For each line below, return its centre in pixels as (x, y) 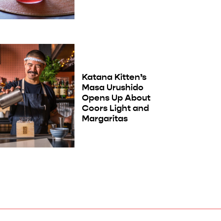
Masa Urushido (112, 88)
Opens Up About (116, 98)
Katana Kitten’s (114, 77)
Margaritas (105, 119)
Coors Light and (115, 108)
